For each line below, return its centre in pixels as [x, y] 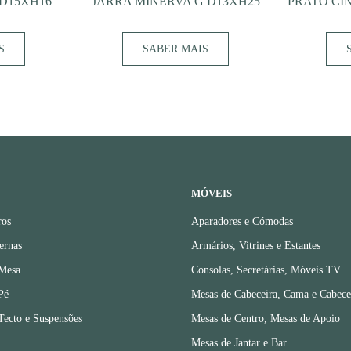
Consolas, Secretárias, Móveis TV [266, 270]
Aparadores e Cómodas [242, 221]
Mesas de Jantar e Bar [239, 343]
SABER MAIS [175, 49]
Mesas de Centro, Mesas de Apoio [266, 318]
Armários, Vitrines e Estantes [256, 246]
